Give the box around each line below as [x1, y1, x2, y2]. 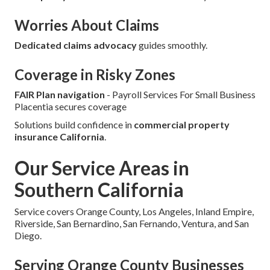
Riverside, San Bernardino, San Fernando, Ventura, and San [14, 217, 249, 229]
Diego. [14, 229, 42, 241]
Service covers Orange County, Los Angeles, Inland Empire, [14, 205, 254, 217]
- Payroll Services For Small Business [105, 88, 256, 100]
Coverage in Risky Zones [14, 65, 175, 83]
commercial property [134, 118, 230, 130]
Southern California [14, 177, 184, 201]
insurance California [14, 130, 104, 142]
